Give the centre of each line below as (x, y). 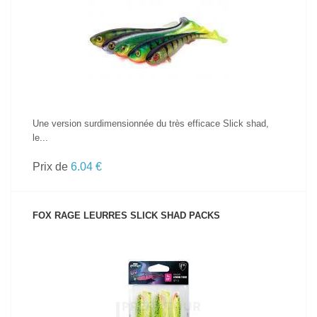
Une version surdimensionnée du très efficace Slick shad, (151, 123)
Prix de (52, 167)
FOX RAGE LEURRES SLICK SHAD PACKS (126, 215)
